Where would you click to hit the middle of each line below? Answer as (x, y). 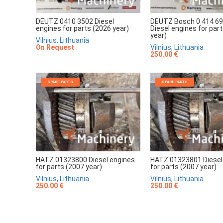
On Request (55, 48)
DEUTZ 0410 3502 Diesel (75, 22)
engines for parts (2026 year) (82, 29)
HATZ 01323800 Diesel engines (85, 160)
